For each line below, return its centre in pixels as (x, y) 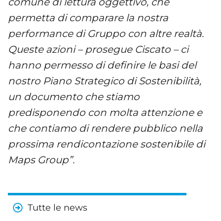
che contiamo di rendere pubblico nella (105, 128)
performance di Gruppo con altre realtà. (106, 33)
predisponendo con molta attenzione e (105, 112)
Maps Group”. (41, 160)
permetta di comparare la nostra (88, 18)
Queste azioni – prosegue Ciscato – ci (98, 49)
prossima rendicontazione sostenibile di (107, 144)
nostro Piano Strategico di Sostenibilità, (105, 81)
